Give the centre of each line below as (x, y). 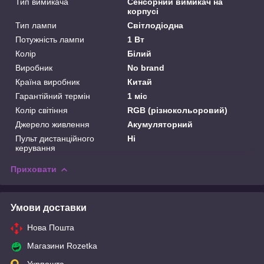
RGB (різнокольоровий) (178, 110)
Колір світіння (42, 110)
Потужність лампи (50, 39)
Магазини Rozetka (62, 245)
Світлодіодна (156, 25)
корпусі (143, 11)
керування (35, 148)
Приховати (34, 169)
